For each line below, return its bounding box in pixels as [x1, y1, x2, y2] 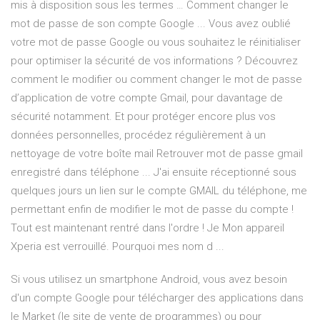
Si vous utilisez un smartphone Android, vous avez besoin [11, 273, 287, 286]
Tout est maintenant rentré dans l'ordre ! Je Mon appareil [11, 221, 284, 235]
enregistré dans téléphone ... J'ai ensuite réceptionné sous [11, 166, 296, 179]
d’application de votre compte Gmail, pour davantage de [11, 91, 283, 105]
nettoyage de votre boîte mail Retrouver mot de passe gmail [11, 147, 303, 161]
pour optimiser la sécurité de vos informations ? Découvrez [11, 54, 298, 68]
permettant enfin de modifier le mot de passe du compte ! [11, 203, 294, 216]
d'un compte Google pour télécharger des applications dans [11, 291, 304, 305]
